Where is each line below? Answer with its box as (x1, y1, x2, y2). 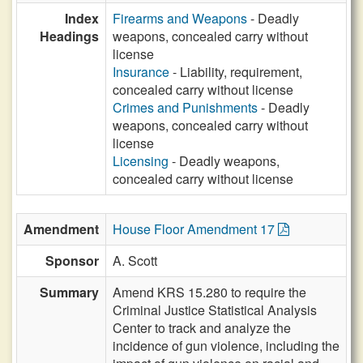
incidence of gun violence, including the (113, 336, 340, 355)
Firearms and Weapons (113, 9, 247, 28)
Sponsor (45, 251, 99, 270)
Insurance (113, 62, 169, 81)
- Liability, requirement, (169, 62, 302, 81)
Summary (40, 283, 99, 301)
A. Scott (113, 251, 157, 270)
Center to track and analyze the (113, 318, 291, 337)
